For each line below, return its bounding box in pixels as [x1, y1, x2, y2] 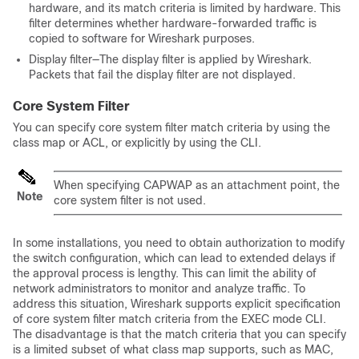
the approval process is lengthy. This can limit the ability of [13, 267, 317, 280]
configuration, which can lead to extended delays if [67, 252, 336, 264]
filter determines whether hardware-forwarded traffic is [29, 17, 317, 30]
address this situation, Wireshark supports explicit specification [13, 297, 341, 310]
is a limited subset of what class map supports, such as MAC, [13, 343, 333, 356]
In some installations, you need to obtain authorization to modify [13, 236, 345, 249]
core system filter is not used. [54, 194, 206, 207]
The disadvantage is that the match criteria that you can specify [13, 328, 346, 341]
